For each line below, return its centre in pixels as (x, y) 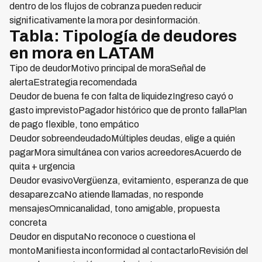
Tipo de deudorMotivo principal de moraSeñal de (108, 68)
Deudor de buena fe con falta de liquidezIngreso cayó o (121, 96)
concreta (28, 223)
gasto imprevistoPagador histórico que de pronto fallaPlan (128, 111)
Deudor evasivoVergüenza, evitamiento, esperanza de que (129, 181)
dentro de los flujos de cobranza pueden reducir (106, 6)
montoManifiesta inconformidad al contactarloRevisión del (129, 251)
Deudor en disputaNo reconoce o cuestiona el (102, 237)
